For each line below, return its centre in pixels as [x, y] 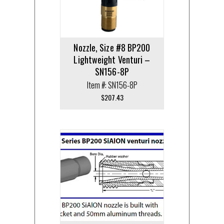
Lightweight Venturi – [112, 59]
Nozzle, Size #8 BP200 [112, 47]
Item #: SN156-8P [112, 85]
